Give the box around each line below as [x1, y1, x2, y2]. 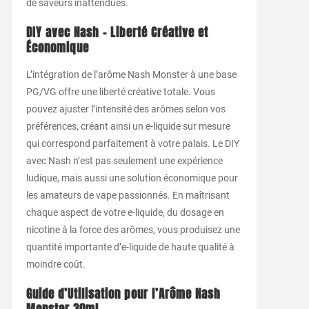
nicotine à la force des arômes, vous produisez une [26, 223, 240, 235]
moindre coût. [26, 258, 86, 270]
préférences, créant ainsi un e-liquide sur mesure [26, 120, 230, 132]
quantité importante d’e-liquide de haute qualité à [26, 241, 235, 252]
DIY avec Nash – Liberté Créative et [26, 23, 208, 41]
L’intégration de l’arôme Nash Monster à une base [26, 68, 237, 80]
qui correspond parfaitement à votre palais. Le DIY [26, 137, 239, 149]
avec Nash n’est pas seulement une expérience [26, 154, 223, 166]
